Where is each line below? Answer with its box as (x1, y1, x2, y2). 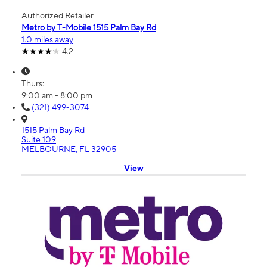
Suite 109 (21, 135, 56, 145)
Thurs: (21, 79, 46, 89)
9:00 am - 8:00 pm (21, 91, 92, 101)
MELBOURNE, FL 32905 (21, 144, 116, 154)
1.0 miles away (21, 35, 73, 45)
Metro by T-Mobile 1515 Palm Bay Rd (21, 23, 156, 33)
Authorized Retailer (21, 11, 94, 21)
